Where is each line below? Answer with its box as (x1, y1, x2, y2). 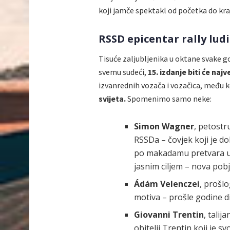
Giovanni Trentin (133, 209, 204, 221)
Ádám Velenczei (133, 178, 200, 190)
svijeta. (99, 93, 126, 104)
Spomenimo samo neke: (126, 93, 212, 104)
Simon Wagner (133, 121, 194, 132)
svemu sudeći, (99, 67, 148, 78)
